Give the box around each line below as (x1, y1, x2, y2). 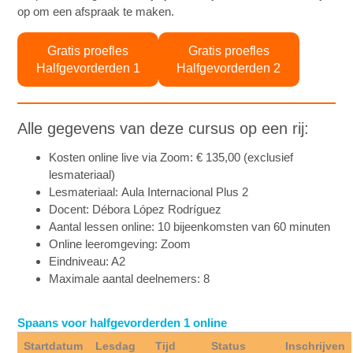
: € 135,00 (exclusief (190, 150, 294, 164)
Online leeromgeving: (49, 236, 162, 251)
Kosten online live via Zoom (49, 150, 191, 164)
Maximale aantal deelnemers (49, 271, 198, 285)
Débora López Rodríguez (89, 202, 222, 216)
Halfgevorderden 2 (176, 61, 281, 75)
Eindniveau (49, 254, 106, 268)
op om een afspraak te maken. (17, 5, 175, 19)
